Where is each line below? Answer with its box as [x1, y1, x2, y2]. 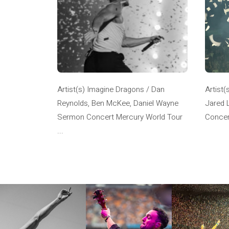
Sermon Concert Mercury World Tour [57, 111, 182, 123]
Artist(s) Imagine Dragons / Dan [57, 84, 165, 96]
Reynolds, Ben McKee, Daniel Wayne [57, 98, 178, 109]
